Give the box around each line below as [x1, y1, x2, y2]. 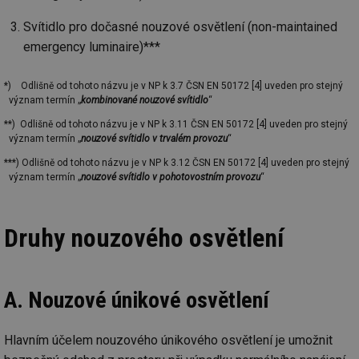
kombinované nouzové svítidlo [81, 95, 208, 107]
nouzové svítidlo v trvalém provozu [81, 133, 228, 145]
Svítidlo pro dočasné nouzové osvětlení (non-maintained [23, 18, 337, 34]
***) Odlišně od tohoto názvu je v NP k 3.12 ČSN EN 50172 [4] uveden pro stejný [3, 157, 349, 169]
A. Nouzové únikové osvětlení [4, 287, 269, 314]
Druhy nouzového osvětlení [4, 223, 284, 254]
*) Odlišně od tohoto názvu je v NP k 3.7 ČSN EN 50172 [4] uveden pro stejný [3, 80, 343, 92]
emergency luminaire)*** [23, 38, 160, 54]
